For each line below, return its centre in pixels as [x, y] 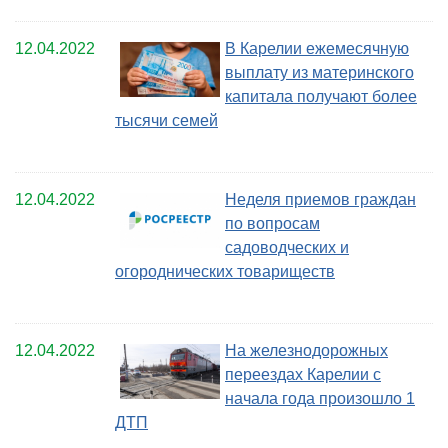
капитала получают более [321, 96]
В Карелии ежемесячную [317, 48]
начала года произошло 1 [320, 398]
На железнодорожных [306, 350]
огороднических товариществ [225, 271]
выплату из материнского [319, 72]
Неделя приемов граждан [320, 199]
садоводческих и [287, 247]
